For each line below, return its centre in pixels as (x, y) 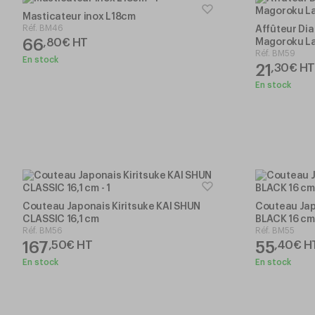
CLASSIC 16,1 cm (61, 219)
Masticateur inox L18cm (79, 17)
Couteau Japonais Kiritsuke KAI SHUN (112, 206)
